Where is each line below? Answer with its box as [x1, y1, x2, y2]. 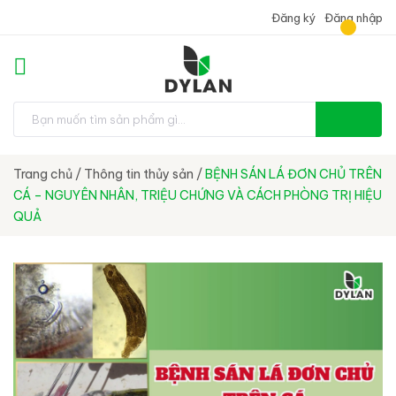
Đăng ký [269, 11, 316, 25]
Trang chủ [13, 166, 72, 182]
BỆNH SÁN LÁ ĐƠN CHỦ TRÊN [205, 166, 382, 182]
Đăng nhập [324, 11, 383, 25]
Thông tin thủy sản [84, 166, 194, 182]
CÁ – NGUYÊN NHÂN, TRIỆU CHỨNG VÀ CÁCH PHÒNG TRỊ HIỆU [13, 187, 382, 203]
